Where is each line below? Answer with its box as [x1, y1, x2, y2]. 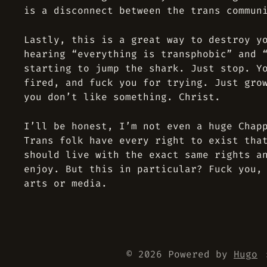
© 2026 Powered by [126, 248, 234, 260]
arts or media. [24, 177, 107, 190]
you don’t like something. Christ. [24, 91, 221, 103]
